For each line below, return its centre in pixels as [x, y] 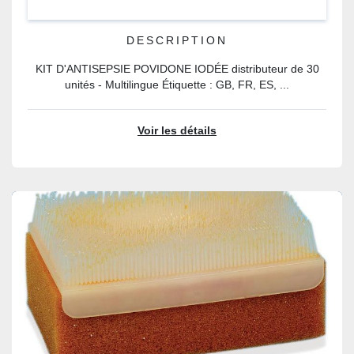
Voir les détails [177, 131]
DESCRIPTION [177, 41]
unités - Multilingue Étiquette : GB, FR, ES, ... [177, 85]
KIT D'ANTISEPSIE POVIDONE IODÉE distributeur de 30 [177, 69]
